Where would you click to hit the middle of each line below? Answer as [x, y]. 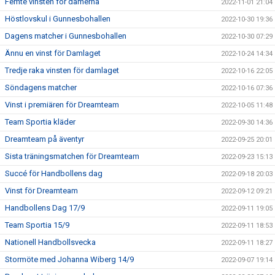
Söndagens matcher [41, 88]
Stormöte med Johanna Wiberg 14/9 [69, 260]
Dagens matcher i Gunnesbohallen [66, 36]
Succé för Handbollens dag [54, 174]
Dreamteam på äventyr [45, 139]
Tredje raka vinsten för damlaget [62, 71]
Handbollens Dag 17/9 [45, 208]
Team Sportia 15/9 [37, 225]
